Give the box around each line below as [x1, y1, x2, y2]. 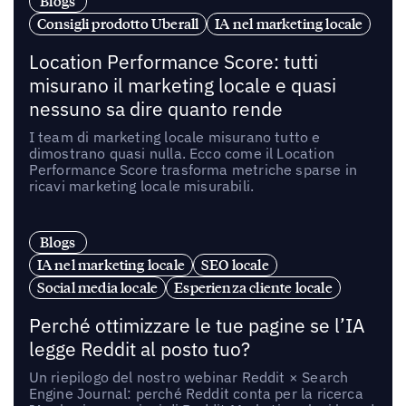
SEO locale [200, 255, 269, 274]
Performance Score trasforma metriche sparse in [28, 159, 358, 179]
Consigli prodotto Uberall [36, 14, 199, 34]
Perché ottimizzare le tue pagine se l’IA [28, 313, 364, 338]
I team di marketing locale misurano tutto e [28, 127, 321, 146]
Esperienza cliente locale [174, 277, 333, 296]
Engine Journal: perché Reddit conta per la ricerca [28, 383, 363, 402]
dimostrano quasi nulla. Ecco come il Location [28, 143, 334, 162]
